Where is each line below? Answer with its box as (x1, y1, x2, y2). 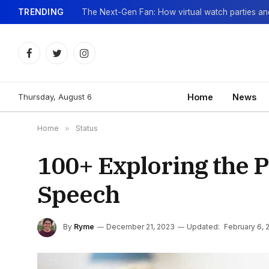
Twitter (56, 53, 83, 64)
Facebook (28, 53, 69, 64)
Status (76, 124, 98, 133)
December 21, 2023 (106, 222, 175, 232)
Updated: (187, 222, 220, 232)
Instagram (83, 53, 121, 64)
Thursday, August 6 (18, 91, 92, 101)
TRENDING (18, 7, 64, 17)
